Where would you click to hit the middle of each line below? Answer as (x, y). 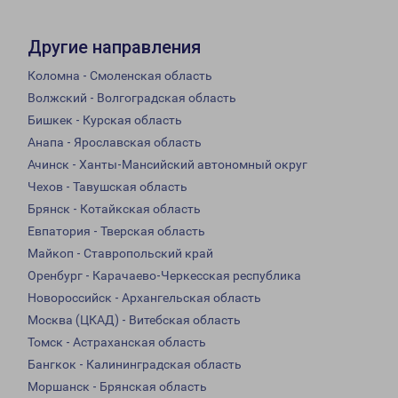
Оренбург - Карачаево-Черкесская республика (164, 276)
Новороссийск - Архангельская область (144, 298)
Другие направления (114, 48)
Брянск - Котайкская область (114, 209)
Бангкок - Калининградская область (135, 365)
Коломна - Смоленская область (120, 76)
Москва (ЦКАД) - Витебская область (134, 320)
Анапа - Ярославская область (115, 143)
